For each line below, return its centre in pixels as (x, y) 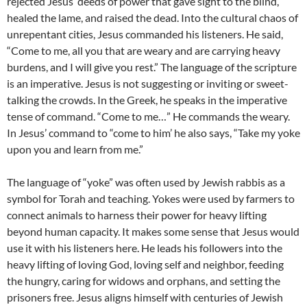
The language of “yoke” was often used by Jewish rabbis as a (146, 182)
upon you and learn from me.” (75, 149)
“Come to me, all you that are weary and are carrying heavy (144, 51)
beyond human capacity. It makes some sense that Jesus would (153, 232)
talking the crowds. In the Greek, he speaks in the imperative (147, 100)
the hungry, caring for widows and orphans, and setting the (144, 281)
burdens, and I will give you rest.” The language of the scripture (152, 67)
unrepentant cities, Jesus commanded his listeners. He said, (145, 34)
